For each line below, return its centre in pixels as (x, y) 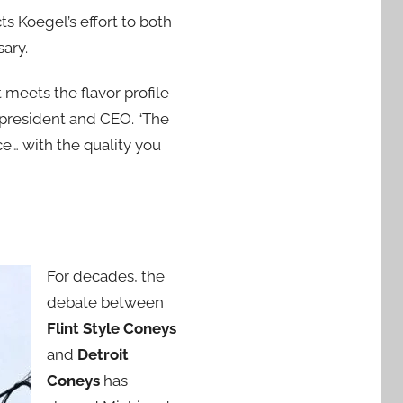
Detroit (103, 354)
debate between (105, 302)
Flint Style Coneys (112, 328)
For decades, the (106, 276)
